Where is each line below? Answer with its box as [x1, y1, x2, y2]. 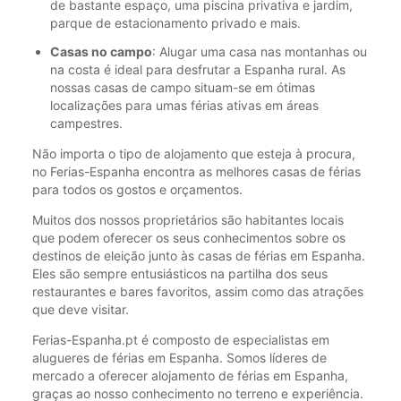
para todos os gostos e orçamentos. [32, 182, 243, 198]
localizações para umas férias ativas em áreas [50, 98, 319, 114]
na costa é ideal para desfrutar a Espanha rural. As [50, 62, 346, 78]
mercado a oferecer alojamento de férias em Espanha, [32, 368, 348, 384]
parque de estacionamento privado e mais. [50, 15, 301, 31]
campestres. [50, 115, 123, 132]
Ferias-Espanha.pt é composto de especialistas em [32, 332, 329, 348]
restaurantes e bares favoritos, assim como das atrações [32, 284, 363, 300]
